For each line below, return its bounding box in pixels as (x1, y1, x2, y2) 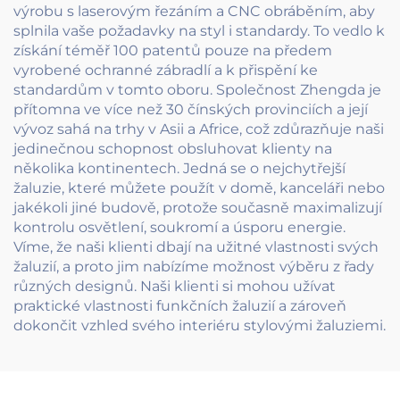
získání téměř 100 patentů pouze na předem (13, 41, 332, 59)
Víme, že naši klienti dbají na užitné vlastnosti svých (13, 237, 379, 255)
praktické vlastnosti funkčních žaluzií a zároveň (13, 296, 346, 314)
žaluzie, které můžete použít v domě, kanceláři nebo (13, 179, 385, 196)
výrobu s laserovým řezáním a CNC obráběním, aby (13, 2, 375, 20)
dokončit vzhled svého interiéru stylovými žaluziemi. (13, 316, 386, 334)
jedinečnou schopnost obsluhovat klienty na (13, 139, 332, 157)
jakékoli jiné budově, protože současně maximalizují (13, 198, 382, 216)
